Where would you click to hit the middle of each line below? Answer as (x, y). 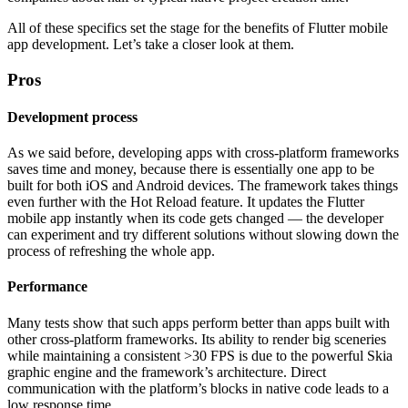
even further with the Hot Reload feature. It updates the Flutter (186, 202)
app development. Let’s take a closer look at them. (151, 44)
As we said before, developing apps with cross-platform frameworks (203, 153)
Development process (72, 117)
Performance (47, 287)
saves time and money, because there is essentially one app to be (191, 169)
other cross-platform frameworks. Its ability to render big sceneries (197, 339)
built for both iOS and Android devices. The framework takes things (203, 186)
